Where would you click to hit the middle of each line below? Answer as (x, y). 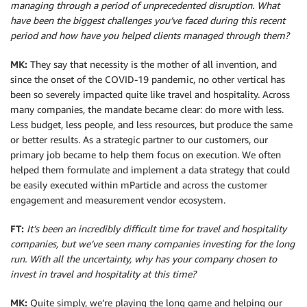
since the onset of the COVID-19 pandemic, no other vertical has (148, 79)
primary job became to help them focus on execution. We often (146, 155)
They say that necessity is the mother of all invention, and (153, 64)
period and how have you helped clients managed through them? (150, 36)
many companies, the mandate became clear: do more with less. (147, 110)
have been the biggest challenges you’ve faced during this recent (148, 21)
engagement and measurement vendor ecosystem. (118, 200)
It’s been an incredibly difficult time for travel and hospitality (157, 229)
